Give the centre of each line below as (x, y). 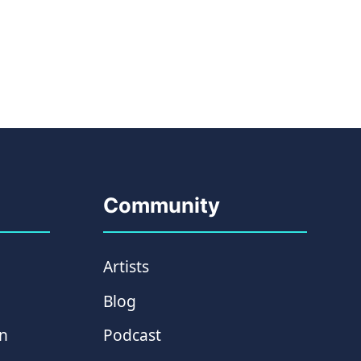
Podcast (133, 335)
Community (162, 205)
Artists (127, 267)
